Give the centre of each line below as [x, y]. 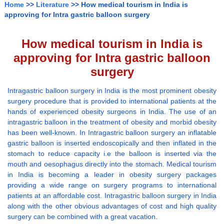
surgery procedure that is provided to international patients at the [112, 101]
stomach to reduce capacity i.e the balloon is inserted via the [112, 154]
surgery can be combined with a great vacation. [82, 217]
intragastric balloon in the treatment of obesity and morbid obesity [112, 122]
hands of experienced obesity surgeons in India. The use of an [112, 112]
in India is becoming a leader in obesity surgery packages [112, 175]
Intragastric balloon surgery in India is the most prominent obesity [112, 91]
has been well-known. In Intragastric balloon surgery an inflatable [112, 133]
